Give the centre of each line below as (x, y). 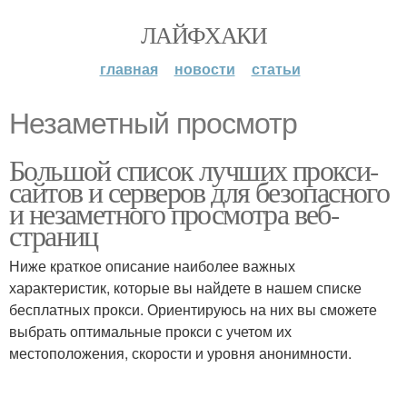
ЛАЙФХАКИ (203, 35)
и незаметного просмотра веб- (174, 213)
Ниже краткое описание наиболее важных (152, 266)
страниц (54, 235)
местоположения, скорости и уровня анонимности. (180, 353)
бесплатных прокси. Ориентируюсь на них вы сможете (193, 309)
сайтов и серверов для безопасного (199, 191)
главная (129, 69)
